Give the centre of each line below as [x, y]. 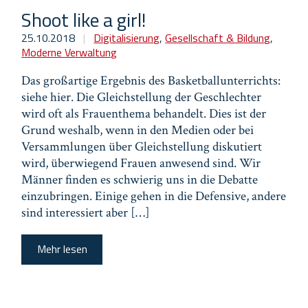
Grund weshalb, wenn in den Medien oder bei [138, 130]
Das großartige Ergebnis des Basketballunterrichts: [151, 80]
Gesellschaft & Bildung [218, 37]
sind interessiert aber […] [86, 212]
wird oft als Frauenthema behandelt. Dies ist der [144, 113]
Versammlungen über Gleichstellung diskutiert [142, 146]
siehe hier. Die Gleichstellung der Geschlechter [142, 97]
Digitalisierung [127, 37]
